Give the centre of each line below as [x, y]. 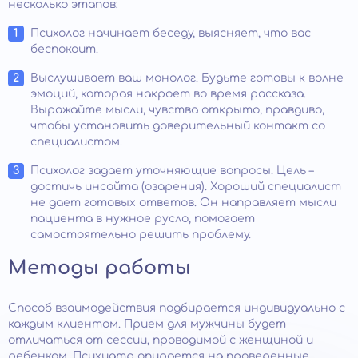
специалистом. [76, 142]
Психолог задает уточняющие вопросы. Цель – [172, 171]
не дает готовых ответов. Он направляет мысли [183, 203]
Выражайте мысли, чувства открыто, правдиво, [177, 110]
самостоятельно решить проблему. [141, 235]
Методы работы [99, 268]
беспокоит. [64, 50]
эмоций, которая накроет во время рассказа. [168, 94]
